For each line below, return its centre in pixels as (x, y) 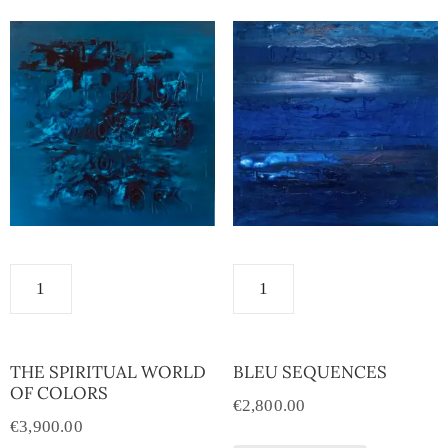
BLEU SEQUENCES (309, 371)
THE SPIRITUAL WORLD (108, 371)
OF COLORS (59, 392)
